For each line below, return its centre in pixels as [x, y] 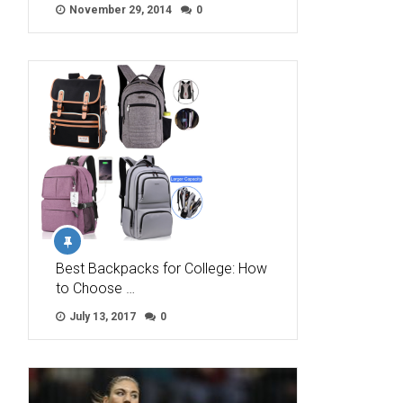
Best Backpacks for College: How [161, 269]
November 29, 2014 [119, 10]
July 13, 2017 [101, 317]
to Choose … [95, 289]
